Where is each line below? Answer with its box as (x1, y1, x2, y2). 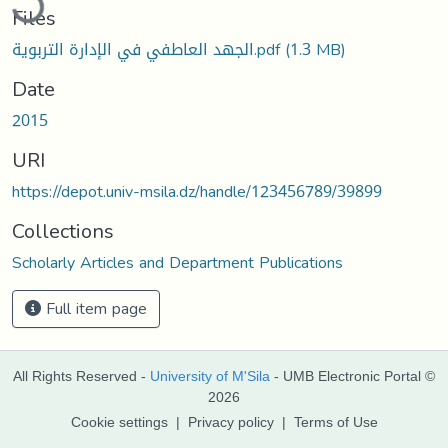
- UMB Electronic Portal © (270, 368, 435, 384)
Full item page (41, 292, 147, 324)
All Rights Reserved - (13, 368, 150, 384)
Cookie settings (70, 414, 168, 430)
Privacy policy (187, 414, 274, 430)
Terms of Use (293, 414, 378, 430)
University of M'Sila (150, 368, 270, 384)
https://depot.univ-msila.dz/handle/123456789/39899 (12, 175, 382, 207)
